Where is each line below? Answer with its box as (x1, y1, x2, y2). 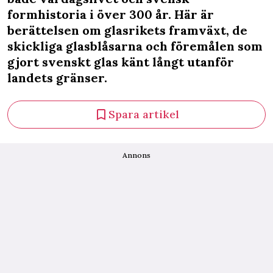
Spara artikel (108, 107, 179, 121)
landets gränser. (7, 70, 107, 85)
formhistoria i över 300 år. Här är (7, 7, 214, 22)
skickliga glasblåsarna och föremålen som (7, 38, 263, 54)
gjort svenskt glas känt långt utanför (7, 54, 234, 69)
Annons (122, 151, 151, 160)
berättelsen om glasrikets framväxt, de (7, 23, 247, 38)
